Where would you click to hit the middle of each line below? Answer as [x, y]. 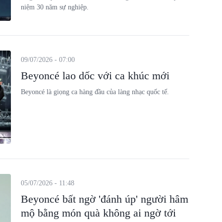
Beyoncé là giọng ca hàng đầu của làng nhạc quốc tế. [95, 92]
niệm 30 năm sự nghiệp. [55, 7]
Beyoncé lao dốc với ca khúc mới [95, 76]
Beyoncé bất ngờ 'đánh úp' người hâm [104, 199]
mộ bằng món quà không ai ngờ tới [98, 213]
